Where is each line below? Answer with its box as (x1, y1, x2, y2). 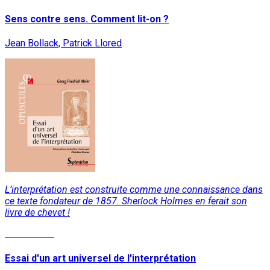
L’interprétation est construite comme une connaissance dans (5, 184, 263, 196)
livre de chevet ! (5, 207, 70, 219)
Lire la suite (5, 228, 54, 240)
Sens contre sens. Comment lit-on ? (5, 13, 169, 25)
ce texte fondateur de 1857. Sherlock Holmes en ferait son (5, 195, 247, 207)
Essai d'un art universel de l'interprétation (5, 252, 196, 264)
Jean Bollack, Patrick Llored (5, 37, 122, 49)
